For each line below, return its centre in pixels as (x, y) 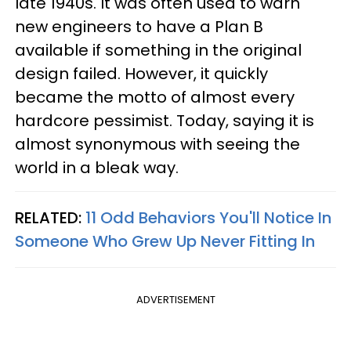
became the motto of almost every (155, 97)
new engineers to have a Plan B (139, 26)
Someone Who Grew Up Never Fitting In (165, 241)
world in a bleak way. (97, 167)
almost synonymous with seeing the (157, 144)
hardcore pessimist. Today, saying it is (165, 120)
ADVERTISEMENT (175, 299)
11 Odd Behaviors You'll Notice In (208, 217)
